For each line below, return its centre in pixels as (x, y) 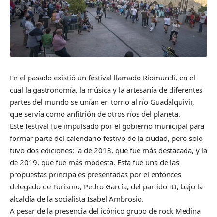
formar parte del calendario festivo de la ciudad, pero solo (106, 138)
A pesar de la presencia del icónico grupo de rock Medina (105, 211)
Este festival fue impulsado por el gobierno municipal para (107, 126)
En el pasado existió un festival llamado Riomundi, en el (102, 78)
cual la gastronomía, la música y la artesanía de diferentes (106, 90)
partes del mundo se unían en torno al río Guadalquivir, (102, 102)
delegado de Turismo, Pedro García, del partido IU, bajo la (106, 187)
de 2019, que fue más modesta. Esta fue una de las (94, 163)
